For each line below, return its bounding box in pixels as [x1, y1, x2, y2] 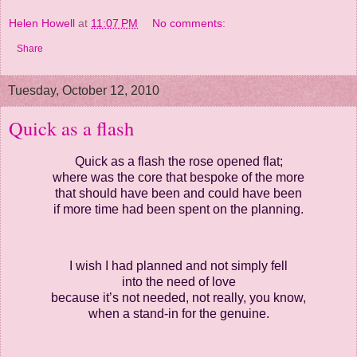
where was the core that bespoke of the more [53, 170, 304, 184]
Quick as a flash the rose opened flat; [74, 154, 283, 168]
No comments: [152, 16, 226, 29]
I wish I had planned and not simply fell [69, 259, 288, 273]
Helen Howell [9, 16, 75, 29]
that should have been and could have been [55, 186, 302, 200]
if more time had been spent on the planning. [53, 202, 304, 216]
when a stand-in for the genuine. [88, 307, 269, 321]
